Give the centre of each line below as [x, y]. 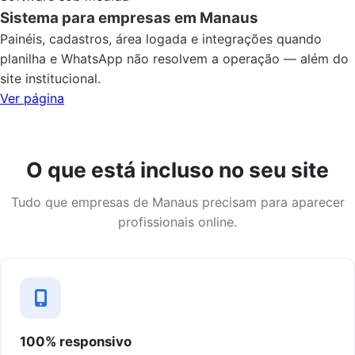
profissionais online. [177, 222]
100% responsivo [76, 342]
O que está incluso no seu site [177, 170]
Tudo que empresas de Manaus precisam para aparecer [177, 202]
